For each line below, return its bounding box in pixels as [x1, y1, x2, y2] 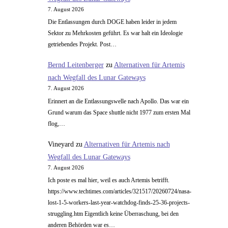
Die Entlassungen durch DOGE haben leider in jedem [47, 18, 177, 26]
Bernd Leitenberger [47, 61, 104, 69]
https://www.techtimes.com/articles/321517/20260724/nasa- [47, 188, 191, 195]
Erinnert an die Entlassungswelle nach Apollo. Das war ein [47, 97, 189, 105]
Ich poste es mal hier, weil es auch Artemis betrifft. [47, 177, 169, 184]
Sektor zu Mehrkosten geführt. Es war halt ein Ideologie [47, 30, 183, 37]
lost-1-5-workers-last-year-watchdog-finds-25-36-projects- [47, 199, 190, 207]
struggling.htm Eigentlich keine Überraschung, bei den [47, 210, 179, 218]
